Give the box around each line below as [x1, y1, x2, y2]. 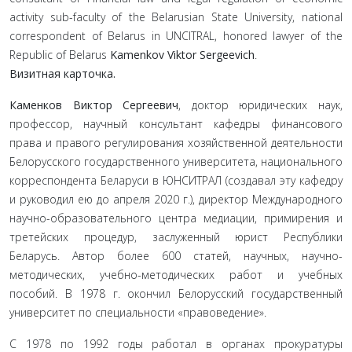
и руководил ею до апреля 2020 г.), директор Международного [9, 192, 343, 207]
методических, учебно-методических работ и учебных [9, 267, 343, 282]
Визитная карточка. [9, 66, 115, 81]
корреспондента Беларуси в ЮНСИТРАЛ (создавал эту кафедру [9, 173, 343, 188]
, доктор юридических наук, [178, 97, 343, 112]
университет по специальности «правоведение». [9, 305, 266, 320]
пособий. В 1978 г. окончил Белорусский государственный [9, 286, 343, 301]
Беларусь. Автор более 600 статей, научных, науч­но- [9, 248, 343, 263]
